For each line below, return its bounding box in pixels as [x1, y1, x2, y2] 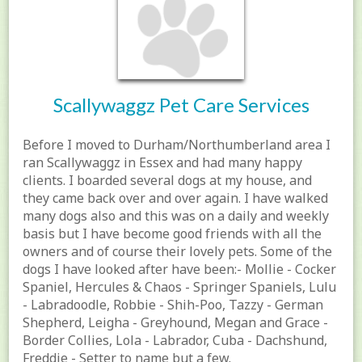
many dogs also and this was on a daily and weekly [23, 207, 330, 225]
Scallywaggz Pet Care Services [53, 93, 309, 117]
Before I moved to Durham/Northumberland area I [23, 136, 331, 154]
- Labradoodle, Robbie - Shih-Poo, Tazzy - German [23, 296, 324, 314]
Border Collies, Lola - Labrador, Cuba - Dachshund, [23, 331, 328, 350]
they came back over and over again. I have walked [23, 189, 329, 208]
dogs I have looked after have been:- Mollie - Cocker [23, 260, 337, 279]
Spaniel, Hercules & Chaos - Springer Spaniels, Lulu [23, 278, 337, 297]
